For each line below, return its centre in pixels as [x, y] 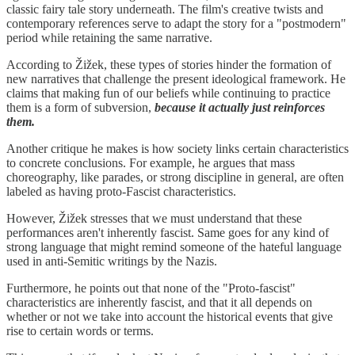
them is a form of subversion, [80, 107]
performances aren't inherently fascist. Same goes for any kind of [168, 232]
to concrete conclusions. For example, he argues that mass [151, 162]
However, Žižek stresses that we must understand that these [154, 218]
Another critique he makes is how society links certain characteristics [177, 148]
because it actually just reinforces [240, 107]
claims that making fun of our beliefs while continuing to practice [168, 93]
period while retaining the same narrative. [109, 37]
